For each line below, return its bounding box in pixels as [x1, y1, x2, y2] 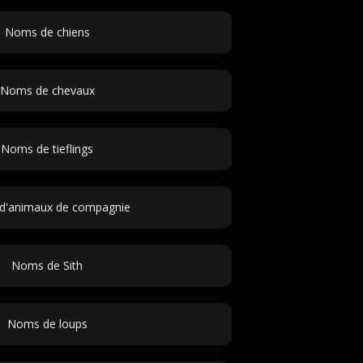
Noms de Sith [11, 258, 83, 273]
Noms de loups [6, 316, 88, 331]
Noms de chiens [4, 24, 90, 40]
